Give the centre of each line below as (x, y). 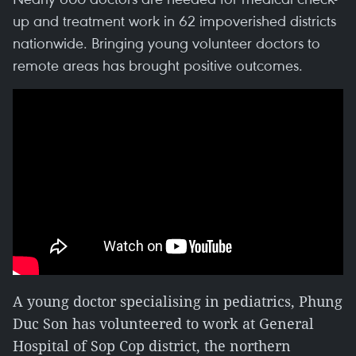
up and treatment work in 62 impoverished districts (174, 20)
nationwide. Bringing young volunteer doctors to (166, 43)
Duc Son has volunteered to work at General (163, 323)
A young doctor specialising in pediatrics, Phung (178, 301)
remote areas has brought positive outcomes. (158, 65)
